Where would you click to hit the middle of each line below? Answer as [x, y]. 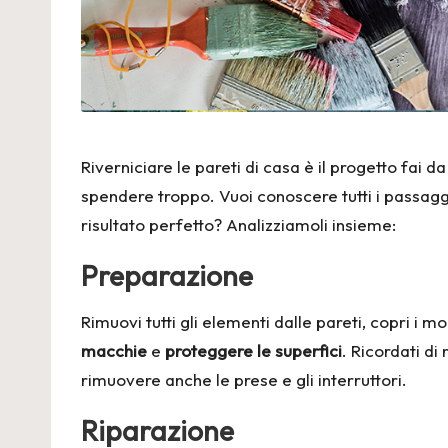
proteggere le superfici [253, 350]
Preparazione [167, 275]
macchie [114, 350]
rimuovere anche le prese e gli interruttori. [244, 379]
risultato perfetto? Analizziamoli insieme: [238, 224]
